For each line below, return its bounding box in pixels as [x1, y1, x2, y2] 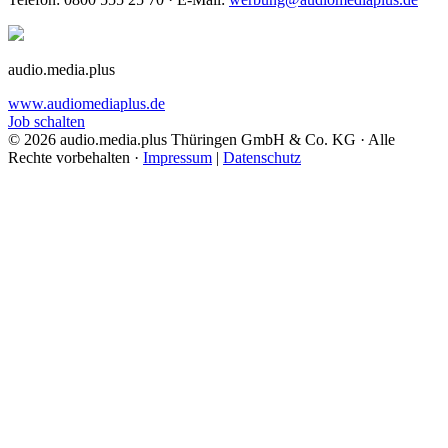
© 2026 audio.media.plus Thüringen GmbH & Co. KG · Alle [8, 131, 395, 149]
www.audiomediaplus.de [8, 95, 165, 113]
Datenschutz [223, 149, 301, 167]
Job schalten [8, 113, 85, 131]
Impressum [143, 149, 212, 167]
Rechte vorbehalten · [8, 149, 143, 167]
